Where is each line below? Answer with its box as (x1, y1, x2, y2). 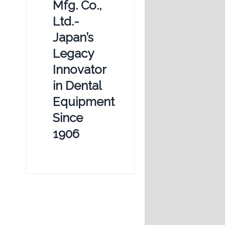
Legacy (53, 46, 93, 61)
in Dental (53, 78, 101, 93)
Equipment (53, 94, 115, 109)
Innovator (53, 62, 106, 77)
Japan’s (53, 30, 93, 45)
